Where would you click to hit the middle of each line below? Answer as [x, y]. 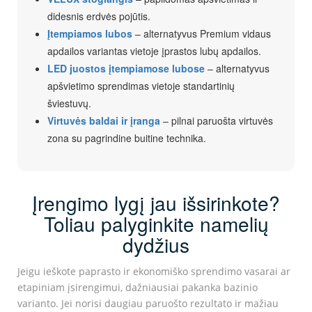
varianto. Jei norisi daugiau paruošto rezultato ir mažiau [148, 304]
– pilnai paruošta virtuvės [217, 121]
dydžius [156, 245]
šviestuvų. [69, 103]
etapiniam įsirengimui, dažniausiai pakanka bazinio [138, 288]
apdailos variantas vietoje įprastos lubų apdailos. [154, 51]
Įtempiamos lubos [90, 34]
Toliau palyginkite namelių [156, 224]
